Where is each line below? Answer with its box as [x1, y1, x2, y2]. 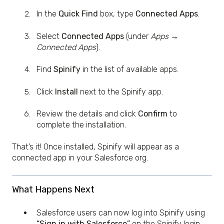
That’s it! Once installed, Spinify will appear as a [12, 142, 179, 152]
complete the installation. [36, 119, 126, 129]
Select [36, 31, 61, 41]
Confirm [138, 108, 167, 118]
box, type [98, 9, 135, 19]
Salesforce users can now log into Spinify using [36, 208, 205, 218]
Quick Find [58, 9, 98, 19]
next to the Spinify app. [78, 86, 163, 96]
